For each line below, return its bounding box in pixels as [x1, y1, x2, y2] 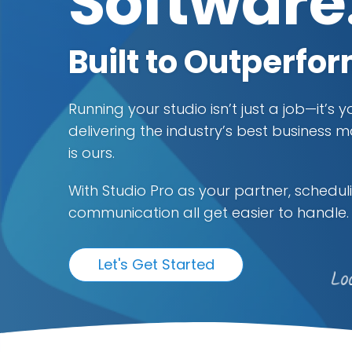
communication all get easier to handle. [68, 203, 349, 223]
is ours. [68, 143, 115, 163]
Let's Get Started [97, 255, 214, 275]
